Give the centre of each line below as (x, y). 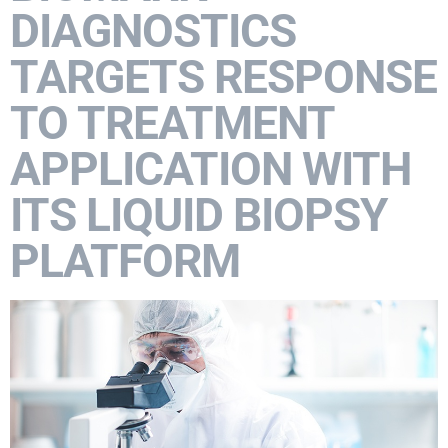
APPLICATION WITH (210, 169)
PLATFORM (125, 261)
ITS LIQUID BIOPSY (198, 215)
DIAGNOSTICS (153, 31)
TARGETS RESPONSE (223, 77)
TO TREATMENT (172, 123)
